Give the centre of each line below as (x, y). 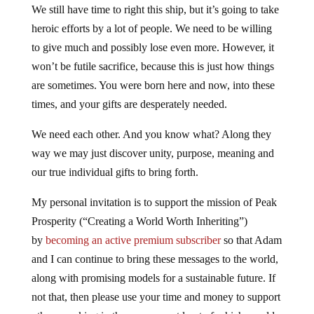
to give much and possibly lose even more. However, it (152, 48)
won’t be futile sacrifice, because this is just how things (152, 67)
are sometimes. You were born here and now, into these (153, 86)
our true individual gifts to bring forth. (115, 172)
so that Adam (251, 240)
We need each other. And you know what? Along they (151, 135)
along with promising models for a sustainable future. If (153, 278)
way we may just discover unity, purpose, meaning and (152, 153)
